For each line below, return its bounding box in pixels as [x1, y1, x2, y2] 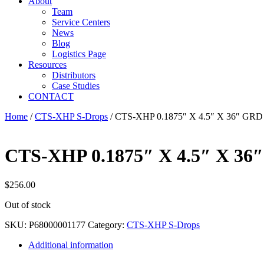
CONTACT [28, 91, 74, 101]
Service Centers [52, 17, 110, 27]
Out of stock [5, 199, 51, 210]
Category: [88, 219, 127, 230]
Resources [28, 60, 67, 70]
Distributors [52, 70, 95, 80]
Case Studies [52, 81, 100, 91]
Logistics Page [52, 49, 106, 59]
